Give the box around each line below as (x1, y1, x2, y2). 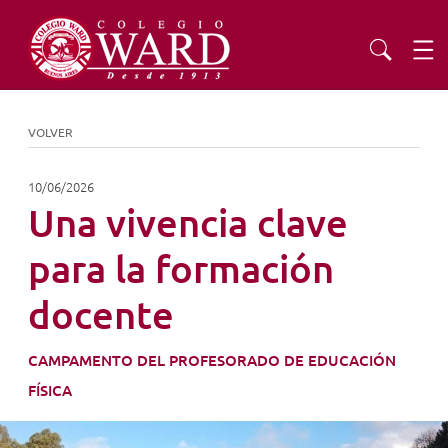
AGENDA (207, 423, 274, 441)
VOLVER (28, 126, 73, 139)
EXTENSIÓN (195, 301, 285, 319)
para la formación (28, 248, 334, 290)
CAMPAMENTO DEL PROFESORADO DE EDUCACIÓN (28, 352, 396, 369)
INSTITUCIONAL (180, 118, 301, 136)
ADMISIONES (190, 240, 290, 258)
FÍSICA (28, 382, 72, 399)
